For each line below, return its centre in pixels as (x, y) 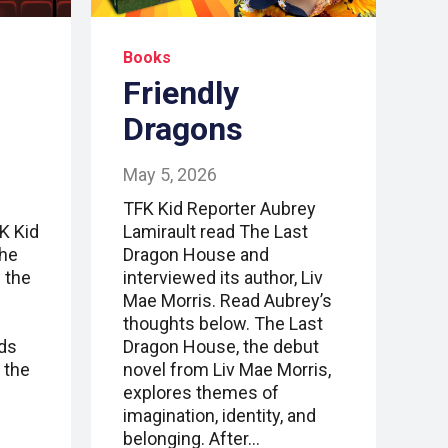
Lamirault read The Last (215, 232)
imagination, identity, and (219, 416)
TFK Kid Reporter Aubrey (219, 209)
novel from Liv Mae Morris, (227, 370)
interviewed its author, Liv (223, 278)
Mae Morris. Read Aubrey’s (227, 301)
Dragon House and (196, 255)
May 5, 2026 (170, 175)
